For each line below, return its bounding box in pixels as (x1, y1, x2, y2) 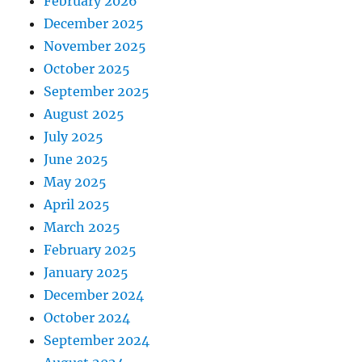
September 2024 (44, 331, 150, 348)
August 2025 (44, 105, 125, 122)
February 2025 (44, 241, 137, 258)
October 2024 (44, 309, 131, 326)
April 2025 (44, 196, 111, 213)
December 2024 (44, 286, 145, 303)
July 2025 (44, 128, 104, 145)
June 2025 (44, 150, 109, 167)
